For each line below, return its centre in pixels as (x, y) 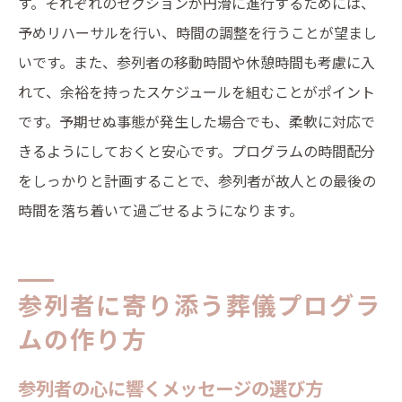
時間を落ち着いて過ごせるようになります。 (161, 210)
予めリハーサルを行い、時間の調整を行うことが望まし (197, 32)
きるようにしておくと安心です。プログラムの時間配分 (197, 151)
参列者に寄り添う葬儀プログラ (200, 305)
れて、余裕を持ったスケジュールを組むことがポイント (197, 92)
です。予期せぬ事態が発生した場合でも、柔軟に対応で (197, 121)
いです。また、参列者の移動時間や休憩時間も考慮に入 (197, 62)
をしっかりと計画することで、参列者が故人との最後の (197, 180)
